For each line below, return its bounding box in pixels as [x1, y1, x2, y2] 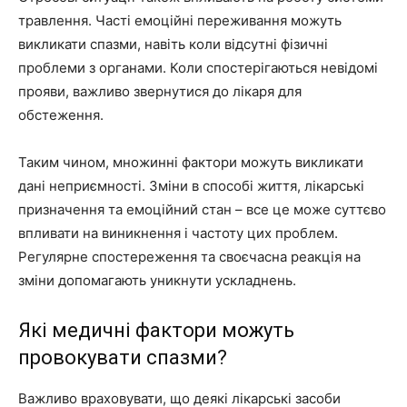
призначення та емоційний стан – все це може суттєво [18, 201, 386, 219]
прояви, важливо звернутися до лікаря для [18, 83, 302, 101]
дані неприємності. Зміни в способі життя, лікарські [18, 177, 364, 195]
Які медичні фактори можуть [18, 319, 294, 342]
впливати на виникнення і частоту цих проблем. [18, 224, 338, 243]
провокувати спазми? [18, 346, 227, 370]
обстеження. [18, 106, 104, 124]
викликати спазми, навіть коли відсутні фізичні [18, 35, 328, 54]
